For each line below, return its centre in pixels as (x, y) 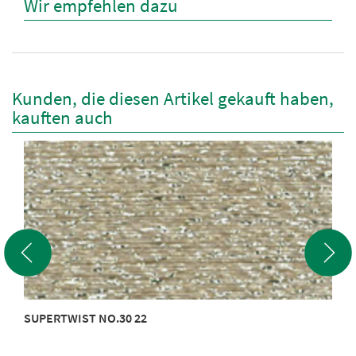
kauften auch (62, 117)
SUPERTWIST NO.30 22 (85, 317)
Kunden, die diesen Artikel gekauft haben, (173, 98)
